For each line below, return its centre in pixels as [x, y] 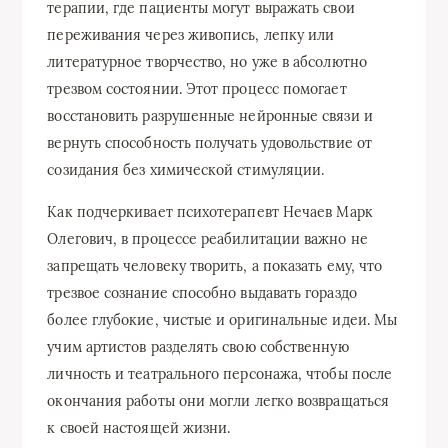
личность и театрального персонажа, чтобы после [220, 373]
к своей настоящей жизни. [139, 427]
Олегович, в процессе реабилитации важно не [207, 238]
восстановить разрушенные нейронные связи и [210, 115]
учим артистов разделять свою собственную [198, 346]
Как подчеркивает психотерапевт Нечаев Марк [210, 211]
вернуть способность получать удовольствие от [209, 142]
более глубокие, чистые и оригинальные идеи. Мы [222, 319]
